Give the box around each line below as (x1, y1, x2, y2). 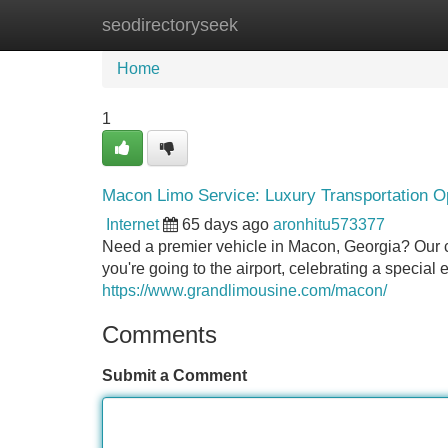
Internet (106, 216, 159, 233)
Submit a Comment (102, 367, 247, 384)
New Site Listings (205, 16, 329, 33)
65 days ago (182, 216, 269, 233)
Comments (102, 321, 217, 348)
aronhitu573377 (273, 216, 385, 233)
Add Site (359, 16, 420, 33)
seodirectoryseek (102, 15, 238, 35)
